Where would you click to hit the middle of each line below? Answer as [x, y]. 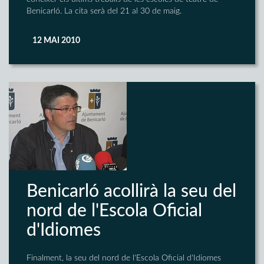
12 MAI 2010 [56, 41]
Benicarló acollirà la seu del [131, 192]
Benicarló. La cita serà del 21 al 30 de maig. [104, 11]
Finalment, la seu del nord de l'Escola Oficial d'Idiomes [124, 258]
